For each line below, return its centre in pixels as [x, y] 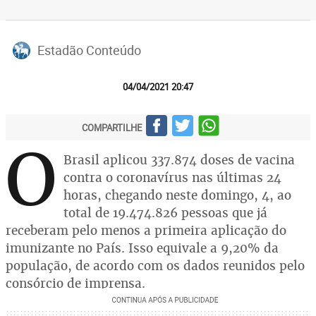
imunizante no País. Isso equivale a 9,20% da [142, 248]
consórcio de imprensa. [75, 283]
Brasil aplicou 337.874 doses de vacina [179, 160]
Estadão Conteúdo [89, 50]
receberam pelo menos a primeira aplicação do [146, 230]
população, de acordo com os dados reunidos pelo [155, 266]
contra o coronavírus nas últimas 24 [172, 177]
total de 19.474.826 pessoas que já [165, 213]
